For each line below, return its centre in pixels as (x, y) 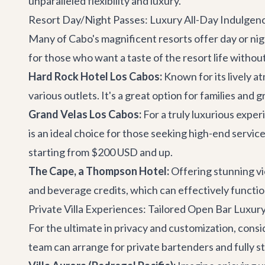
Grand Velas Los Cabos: (85, 114)
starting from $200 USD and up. (101, 152)
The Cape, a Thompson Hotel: (99, 171)
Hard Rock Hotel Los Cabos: (95, 76)
